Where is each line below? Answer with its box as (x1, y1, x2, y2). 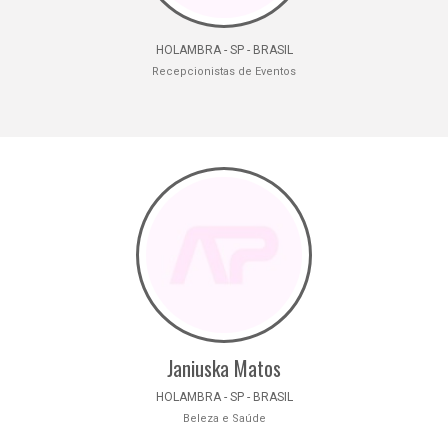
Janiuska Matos (167, 353, 281, 383)
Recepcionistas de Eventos (152, 65, 296, 78)
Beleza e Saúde (182, 412, 266, 425)
